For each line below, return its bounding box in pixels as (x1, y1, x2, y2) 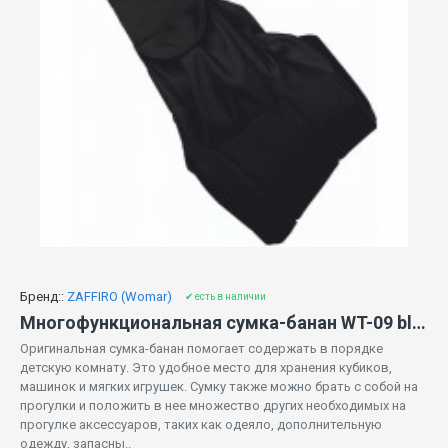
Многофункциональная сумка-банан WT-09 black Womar (412, 312, 426, 334)
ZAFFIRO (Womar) (67, 289, 172, 305)
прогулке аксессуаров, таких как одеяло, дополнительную (20, 417, 382, 433)
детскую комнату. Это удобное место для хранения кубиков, (20, 360, 392, 376)
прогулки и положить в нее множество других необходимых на (20, 398, 406, 414)
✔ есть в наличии (185, 291, 266, 303)
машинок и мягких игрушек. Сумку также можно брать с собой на (20, 379, 418, 395)
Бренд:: (20, 289, 64, 305)
